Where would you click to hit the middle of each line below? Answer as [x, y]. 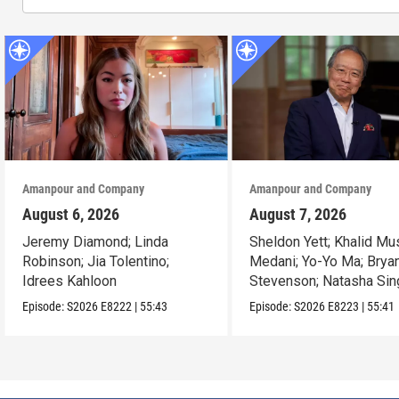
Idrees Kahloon [70, 281]
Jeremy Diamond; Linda [96, 242]
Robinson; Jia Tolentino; [96, 262]
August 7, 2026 [298, 215]
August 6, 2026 [71, 215]
